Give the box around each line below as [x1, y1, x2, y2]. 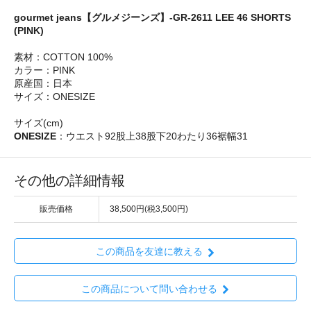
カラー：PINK [14, 65, 75, 76]
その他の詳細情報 [14, 173, 125, 189]
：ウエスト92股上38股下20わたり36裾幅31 [56, 131, 248, 142]
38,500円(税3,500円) [110, 204, 188, 215]
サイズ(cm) [14, 117, 63, 129]
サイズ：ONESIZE [14, 91, 95, 103]
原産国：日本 [14, 78, 72, 90]
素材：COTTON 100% [14, 51, 112, 63]
